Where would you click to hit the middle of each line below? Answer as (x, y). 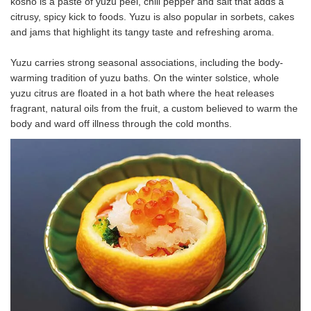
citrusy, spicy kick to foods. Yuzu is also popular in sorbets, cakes (152, 16)
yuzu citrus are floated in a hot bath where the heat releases (142, 93)
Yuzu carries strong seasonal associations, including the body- (147, 62)
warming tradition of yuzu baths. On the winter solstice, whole (145, 77)
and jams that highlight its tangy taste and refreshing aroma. (142, 32)
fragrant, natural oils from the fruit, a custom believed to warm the (154, 108)
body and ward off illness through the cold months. (121, 123)
